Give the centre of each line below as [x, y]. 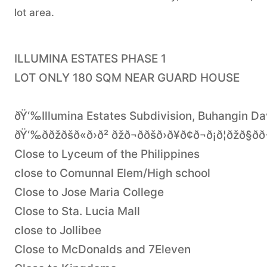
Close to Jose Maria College [89, 192]
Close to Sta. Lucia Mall [77, 211]
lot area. [34, 12]
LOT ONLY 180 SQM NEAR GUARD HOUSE [127, 77]
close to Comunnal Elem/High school [112, 173]
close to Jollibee [58, 230]
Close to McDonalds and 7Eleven [103, 249]
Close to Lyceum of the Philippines [107, 154]
